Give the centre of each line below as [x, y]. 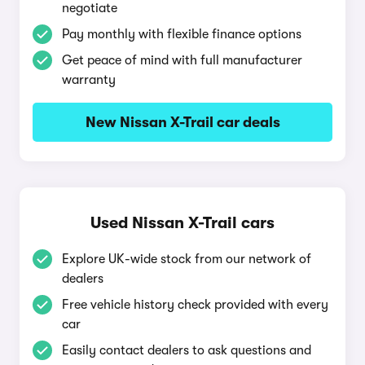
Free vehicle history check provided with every [195, 305]
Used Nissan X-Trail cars [182, 223]
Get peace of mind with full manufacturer [182, 60]
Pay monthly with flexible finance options [182, 34]
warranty [89, 80]
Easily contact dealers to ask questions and [187, 350]
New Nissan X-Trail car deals [182, 122]
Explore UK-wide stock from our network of [187, 259]
